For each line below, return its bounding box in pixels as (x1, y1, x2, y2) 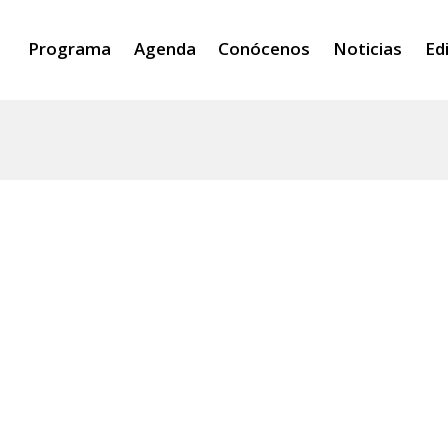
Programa (27, 37, 111, 60)
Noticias (333, 37, 403, 60)
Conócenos (218, 37, 311, 60)
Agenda (133, 37, 196, 60)
